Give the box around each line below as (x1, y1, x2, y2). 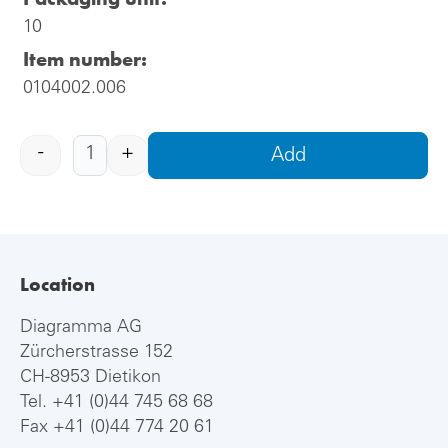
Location (20, 271, 95, 297)
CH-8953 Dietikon (20, 368, 161, 387)
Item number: (23, 46, 147, 72)
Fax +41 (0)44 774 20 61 (20, 418, 214, 437)
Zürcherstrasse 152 (20, 343, 173, 362)
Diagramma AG (20, 318, 142, 337)
